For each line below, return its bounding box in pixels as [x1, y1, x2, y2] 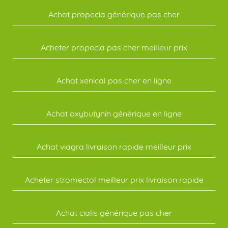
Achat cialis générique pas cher [56, 208, 172, 218]
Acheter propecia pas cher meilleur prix [41, 42, 187, 52]
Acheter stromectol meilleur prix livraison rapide [24, 175, 204, 185]
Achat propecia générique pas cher [48, 9, 180, 19]
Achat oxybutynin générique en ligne [46, 108, 182, 119]
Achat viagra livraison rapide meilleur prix [37, 141, 191, 152]
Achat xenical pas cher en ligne [56, 75, 172, 85]
